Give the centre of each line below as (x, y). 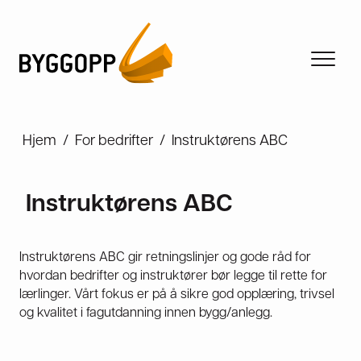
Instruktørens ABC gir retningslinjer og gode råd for (165, 256)
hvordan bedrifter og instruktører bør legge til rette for (173, 275)
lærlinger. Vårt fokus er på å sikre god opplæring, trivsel (177, 293)
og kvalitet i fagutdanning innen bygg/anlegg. (146, 312)
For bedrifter (114, 139)
